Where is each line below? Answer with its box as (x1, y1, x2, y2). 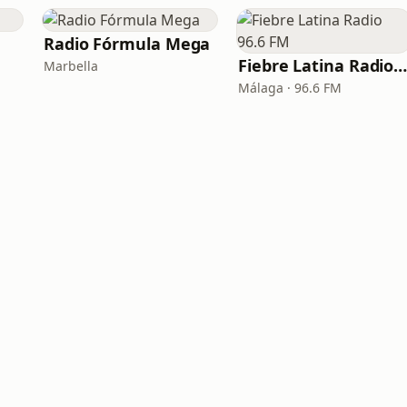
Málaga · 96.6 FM (238, 79, 342, 96)
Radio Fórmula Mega (44, 33, 211, 55)
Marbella (44, 57, 98, 74)
